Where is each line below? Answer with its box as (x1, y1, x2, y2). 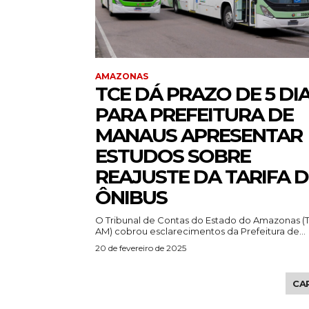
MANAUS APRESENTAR (95, 123, 302, 148)
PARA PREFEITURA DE (95, 103, 293, 127)
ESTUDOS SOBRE (95, 144, 250, 168)
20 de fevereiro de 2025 (95, 243, 186, 254)
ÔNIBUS (95, 186, 167, 210)
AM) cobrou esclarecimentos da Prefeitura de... (95, 226, 306, 237)
